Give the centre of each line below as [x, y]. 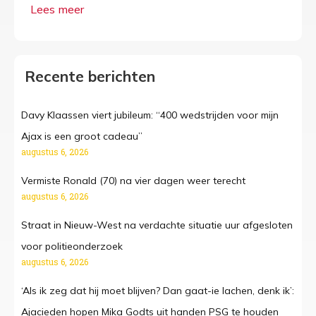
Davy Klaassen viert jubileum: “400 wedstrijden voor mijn [150, 115]
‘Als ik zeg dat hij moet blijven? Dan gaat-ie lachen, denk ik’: [158, 291]
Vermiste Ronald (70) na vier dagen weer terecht [133, 181]
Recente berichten [90, 77]
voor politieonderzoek [72, 247]
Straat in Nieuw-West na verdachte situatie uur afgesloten [157, 225]
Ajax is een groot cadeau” [82, 136]
